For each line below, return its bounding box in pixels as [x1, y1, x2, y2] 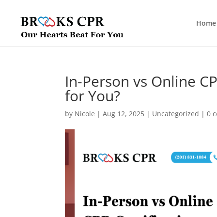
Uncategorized [152, 109, 200, 118]
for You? [65, 86, 121, 106]
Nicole [75, 109, 95, 118]
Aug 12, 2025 [103, 109, 145, 118]
